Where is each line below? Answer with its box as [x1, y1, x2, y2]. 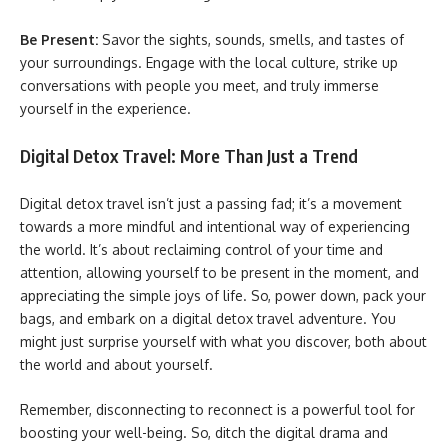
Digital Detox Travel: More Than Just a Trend [20, 144, 358, 167]
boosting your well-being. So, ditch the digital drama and [20, 424, 388, 441]
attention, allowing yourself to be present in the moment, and [20, 263, 419, 281]
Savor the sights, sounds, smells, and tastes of [98, 30, 404, 48]
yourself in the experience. [20, 99, 191, 117]
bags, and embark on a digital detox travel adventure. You [20, 309, 396, 327]
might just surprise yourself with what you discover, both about [20, 332, 427, 350]
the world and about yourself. [20, 355, 217, 373]
